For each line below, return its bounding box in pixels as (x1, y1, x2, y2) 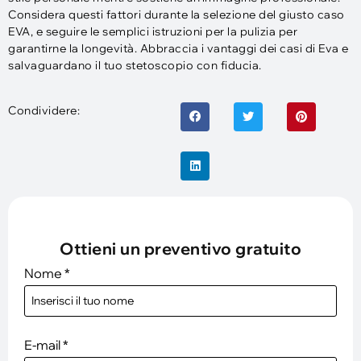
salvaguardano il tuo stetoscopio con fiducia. (8, 58, 262, 73)
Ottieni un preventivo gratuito (60, 238, 301, 259)
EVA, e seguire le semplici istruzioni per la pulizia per (8, 24, 297, 39)
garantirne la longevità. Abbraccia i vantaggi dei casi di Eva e (8, 41, 349, 56)
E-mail (24, 336, 60, 353)
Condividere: (8, 102, 80, 118)
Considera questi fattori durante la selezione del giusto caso (8, 7, 345, 23)
